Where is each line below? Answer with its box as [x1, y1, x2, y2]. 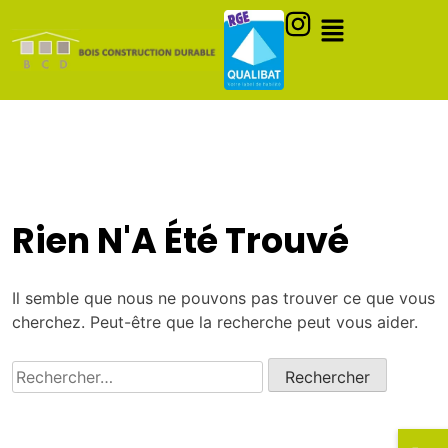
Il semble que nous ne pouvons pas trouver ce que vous [12, 288, 435, 308]
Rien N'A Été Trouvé [12, 216, 349, 265]
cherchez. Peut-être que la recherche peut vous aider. [12, 312, 418, 332]
